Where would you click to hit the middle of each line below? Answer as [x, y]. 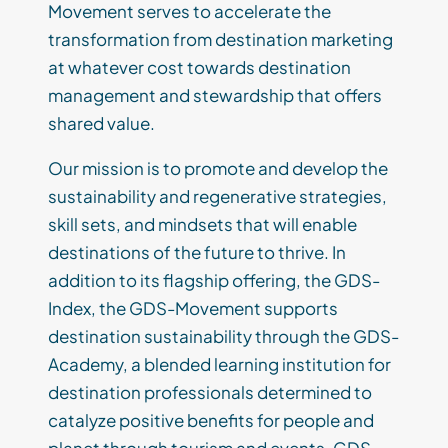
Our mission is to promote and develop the [218, 168]
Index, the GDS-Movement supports [193, 308]
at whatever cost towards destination [199, 67]
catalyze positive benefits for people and [211, 420]
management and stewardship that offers [215, 95]
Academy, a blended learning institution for [219, 364]
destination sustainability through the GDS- [223, 336]
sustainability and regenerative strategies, [217, 196]
